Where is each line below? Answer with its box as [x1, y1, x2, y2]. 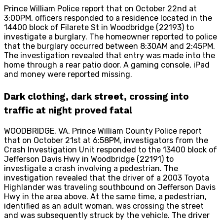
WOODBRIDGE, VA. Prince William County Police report [4, 126, 202, 136]
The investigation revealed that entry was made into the [4, 51, 215, 61]
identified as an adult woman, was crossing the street [4, 201, 204, 211]
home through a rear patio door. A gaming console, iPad [4, 60, 210, 70]
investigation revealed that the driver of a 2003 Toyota [4, 173, 209, 183]
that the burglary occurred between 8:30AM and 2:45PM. [4, 41, 215, 51]
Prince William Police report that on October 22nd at [4, 4, 197, 14]
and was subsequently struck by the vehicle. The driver [4, 210, 210, 220]
